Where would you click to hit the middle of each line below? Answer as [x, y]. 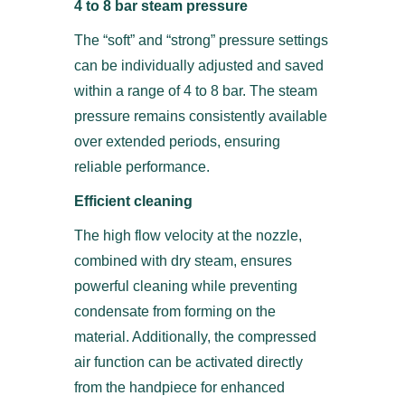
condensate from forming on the [175, 311]
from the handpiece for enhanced [179, 387]
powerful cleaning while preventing [186, 286]
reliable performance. [142, 167]
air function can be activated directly [188, 362]
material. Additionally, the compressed [195, 337]
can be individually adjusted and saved [199, 66]
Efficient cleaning [133, 201]
